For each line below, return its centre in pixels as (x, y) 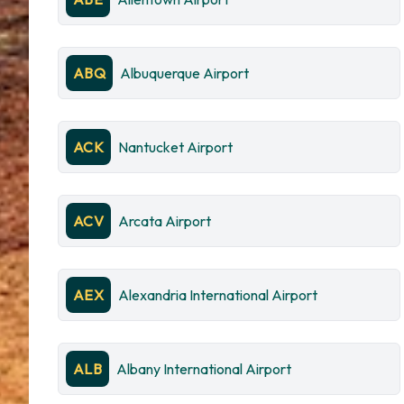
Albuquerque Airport (185, 73)
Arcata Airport (165, 221)
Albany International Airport (204, 369)
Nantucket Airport (176, 147)
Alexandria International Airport (218, 295)
